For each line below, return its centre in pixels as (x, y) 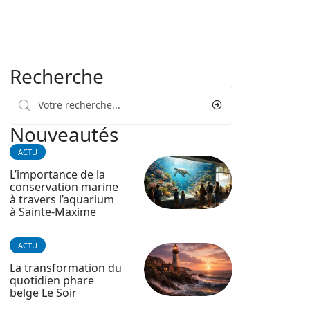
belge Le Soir (43, 293)
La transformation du (66, 268)
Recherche (57, 76)
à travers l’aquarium (62, 199)
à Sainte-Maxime (53, 212)
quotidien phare (52, 280)
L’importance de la (57, 174)
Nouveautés (64, 134)
